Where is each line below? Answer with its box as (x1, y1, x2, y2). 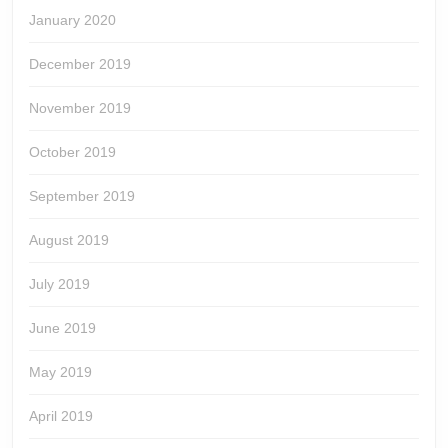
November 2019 (29, 100, 131, 117)
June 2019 (29, 320, 96, 337)
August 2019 (29, 232, 109, 249)
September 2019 (29, 188, 135, 205)
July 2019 (29, 276, 90, 293)
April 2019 (29, 408, 93, 425)
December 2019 (29, 56, 131, 73)
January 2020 (29, 12, 116, 29)
